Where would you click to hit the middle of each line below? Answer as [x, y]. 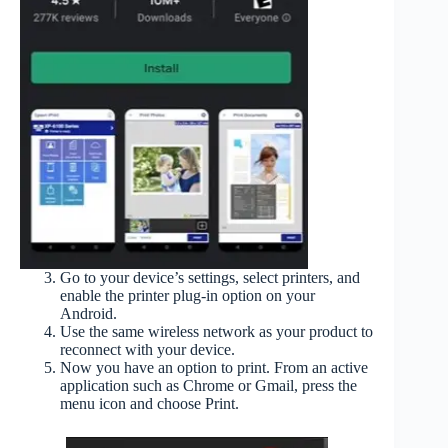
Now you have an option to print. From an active [214, 368]
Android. [88, 314]
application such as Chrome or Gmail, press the [208, 386]
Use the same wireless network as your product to [216, 332]
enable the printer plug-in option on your [187, 296]
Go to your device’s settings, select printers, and [210, 278]
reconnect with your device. [147, 350]
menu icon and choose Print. [149, 404]
